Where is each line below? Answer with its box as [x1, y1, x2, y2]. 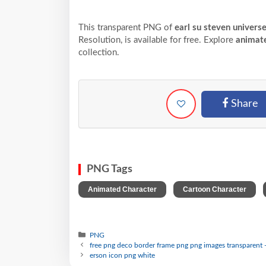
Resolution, [78, 35, 122, 45]
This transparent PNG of [78, 23, 175, 32]
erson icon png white [90, 251, 156, 259]
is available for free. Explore [125, 35, 236, 45]
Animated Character [88, 185, 157, 194]
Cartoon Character [183, 185, 246, 194]
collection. [78, 47, 119, 57]
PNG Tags [87, 163, 132, 175]
